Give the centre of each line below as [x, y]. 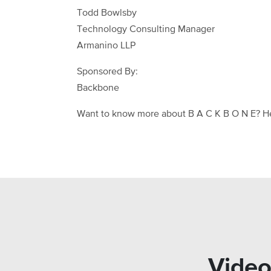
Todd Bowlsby [107, 14]
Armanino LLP [106, 46]
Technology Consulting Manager [146, 30]
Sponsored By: [107, 72]
